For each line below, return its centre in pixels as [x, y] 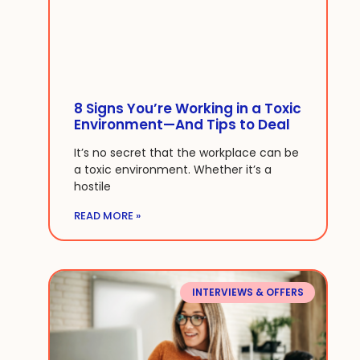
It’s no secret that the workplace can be [186, 152]
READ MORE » [107, 215]
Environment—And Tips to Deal [182, 124]
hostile [92, 186]
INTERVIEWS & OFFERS [247, 292]
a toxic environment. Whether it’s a [173, 169]
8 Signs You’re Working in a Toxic [188, 108]
